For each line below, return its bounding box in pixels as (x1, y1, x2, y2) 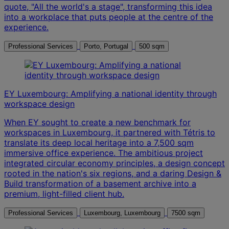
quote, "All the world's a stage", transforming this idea (4, 1, 212, 12)
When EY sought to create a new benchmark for (4, 117, 191, 127)
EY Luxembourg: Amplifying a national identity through (4, 88, 217, 99)
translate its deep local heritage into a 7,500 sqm (4, 137, 194, 148)
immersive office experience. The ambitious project (4, 147, 203, 158)
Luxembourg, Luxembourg (124, 209, 161, 217)
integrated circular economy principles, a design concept (4, 157, 225, 168)
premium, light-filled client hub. (4, 188, 124, 199)
